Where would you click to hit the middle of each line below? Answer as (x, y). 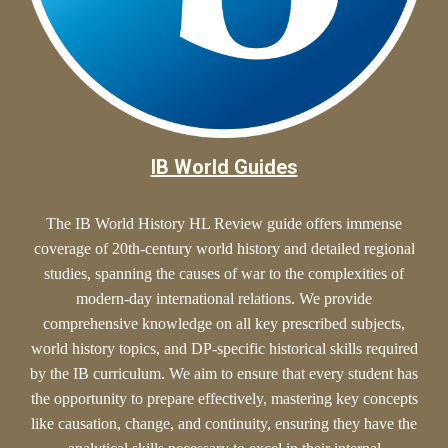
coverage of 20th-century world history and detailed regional (224, 249)
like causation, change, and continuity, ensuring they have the (224, 424)
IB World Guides (224, 167)
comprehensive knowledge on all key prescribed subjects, (224, 324)
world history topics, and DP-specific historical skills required (224, 349)
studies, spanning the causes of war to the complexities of (224, 274)
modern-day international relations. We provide (224, 299)
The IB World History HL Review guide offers (196, 224)
